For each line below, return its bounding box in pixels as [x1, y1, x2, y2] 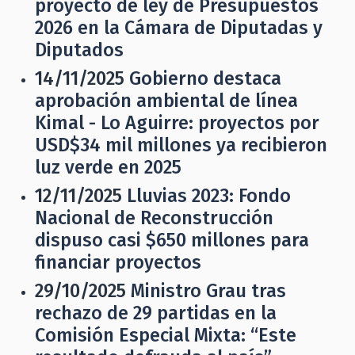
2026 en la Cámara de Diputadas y [35, 17, 323, 39]
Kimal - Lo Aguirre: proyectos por [35, 112, 319, 134]
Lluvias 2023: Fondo [127, 185, 291, 207]
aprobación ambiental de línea [35, 90, 298, 112]
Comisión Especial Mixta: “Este [35, 324, 296, 346]
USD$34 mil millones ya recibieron [35, 134, 327, 156]
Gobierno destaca [129, 67, 281, 90]
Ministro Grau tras [131, 280, 286, 302]
